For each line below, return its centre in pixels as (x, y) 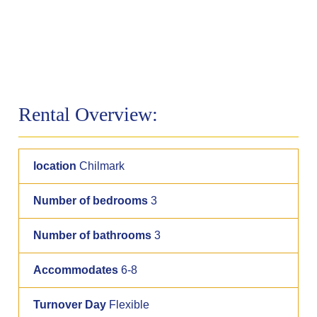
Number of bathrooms (93, 235)
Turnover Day (70, 304)
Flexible (128, 304)
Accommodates (76, 270)
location (55, 166)
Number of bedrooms (91, 200)
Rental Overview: (88, 114)
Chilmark (101, 166)
